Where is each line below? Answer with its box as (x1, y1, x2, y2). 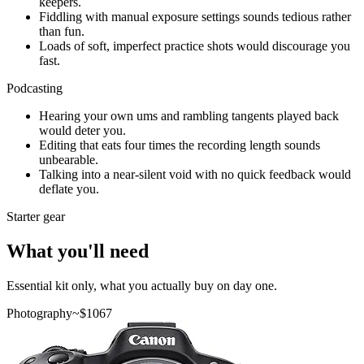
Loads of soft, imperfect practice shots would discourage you (39, 38, 350, 53)
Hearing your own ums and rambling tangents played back (39, 108, 339, 123)
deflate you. (39, 181, 99, 196)
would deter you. (39, 123, 126, 137)
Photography (6, 305, 72, 320)
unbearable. (39, 152, 98, 167)
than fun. (39, 24, 84, 38)
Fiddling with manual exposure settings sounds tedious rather (39, 9, 351, 24)
